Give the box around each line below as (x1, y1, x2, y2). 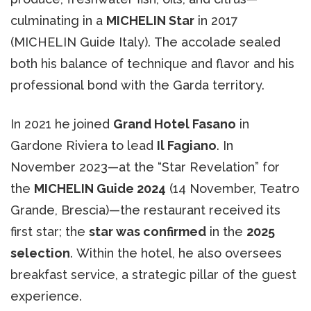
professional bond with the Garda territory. (10, 77, 264, 92)
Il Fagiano (157, 137, 217, 153)
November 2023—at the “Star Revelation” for (10, 159, 280, 174)
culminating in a (10, 12, 106, 28)
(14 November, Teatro (166, 180, 299, 196)
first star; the (10, 224, 89, 239)
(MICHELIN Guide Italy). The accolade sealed (10, 34, 280, 49)
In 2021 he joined (10, 116, 113, 131)
